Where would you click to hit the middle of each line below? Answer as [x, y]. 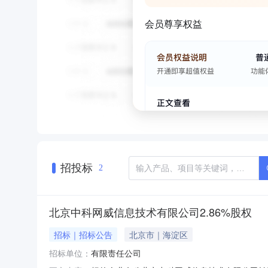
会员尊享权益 [173, 24]
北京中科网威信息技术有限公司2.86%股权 [150, 211]
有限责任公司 [116, 253]
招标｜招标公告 [83, 234]
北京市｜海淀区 [159, 234]
